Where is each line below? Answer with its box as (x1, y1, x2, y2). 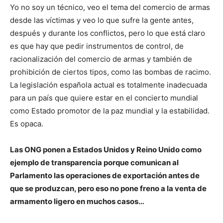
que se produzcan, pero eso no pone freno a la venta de (10, 184, 207, 194)
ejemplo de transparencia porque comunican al (10, 158, 179, 168)
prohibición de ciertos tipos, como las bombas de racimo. (10, 67, 211, 77)
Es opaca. (10, 119, 43, 129)
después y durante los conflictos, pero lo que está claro (10, 28, 205, 38)
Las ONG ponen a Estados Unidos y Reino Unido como (10, 145, 202, 155)
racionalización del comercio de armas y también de (10, 54, 192, 64)
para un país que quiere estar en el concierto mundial (10, 93, 198, 103)
